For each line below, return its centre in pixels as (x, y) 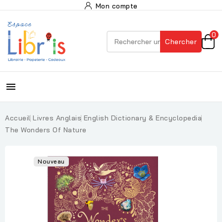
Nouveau (51, 161)
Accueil (18, 118)
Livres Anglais (57, 118)
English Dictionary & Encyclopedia (142, 118)
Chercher (181, 42)
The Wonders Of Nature (46, 130)
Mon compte (116, 6)
